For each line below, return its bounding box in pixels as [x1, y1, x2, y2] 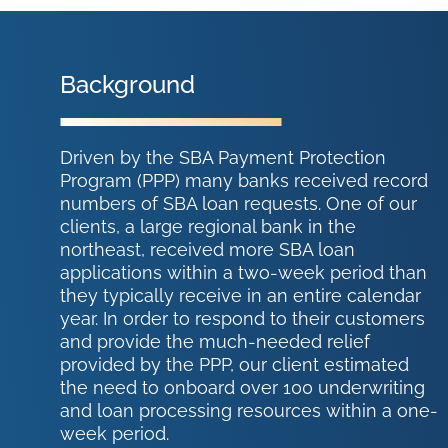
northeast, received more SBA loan [60, 239, 356, 261]
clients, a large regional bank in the [60, 216, 357, 238]
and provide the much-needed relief [60, 331, 371, 353]
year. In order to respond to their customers [60, 308, 426, 330]
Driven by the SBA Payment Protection [60, 147, 387, 169]
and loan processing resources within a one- [60, 400, 439, 422]
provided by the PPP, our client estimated [60, 354, 410, 376]
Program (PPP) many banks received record [60, 170, 429, 192]
